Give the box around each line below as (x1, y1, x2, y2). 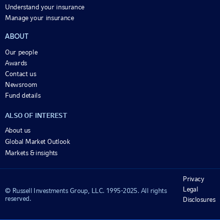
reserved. (5, 194, 31, 202)
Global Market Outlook (5, 137, 70, 146)
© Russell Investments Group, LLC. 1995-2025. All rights (5, 186, 167, 194)
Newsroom (5, 81, 38, 89)
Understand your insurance (5, 3, 84, 11)
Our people (5, 48, 38, 56)
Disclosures (183, 195, 215, 204)
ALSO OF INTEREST (5, 111, 67, 120)
